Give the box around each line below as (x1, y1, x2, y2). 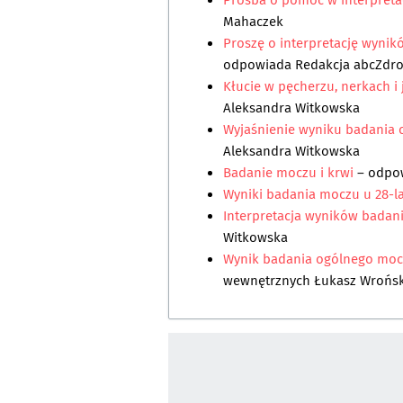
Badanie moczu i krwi (223, 163, 357, 184)
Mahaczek (223, 12, 283, 32)
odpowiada (223, 55, 295, 76)
